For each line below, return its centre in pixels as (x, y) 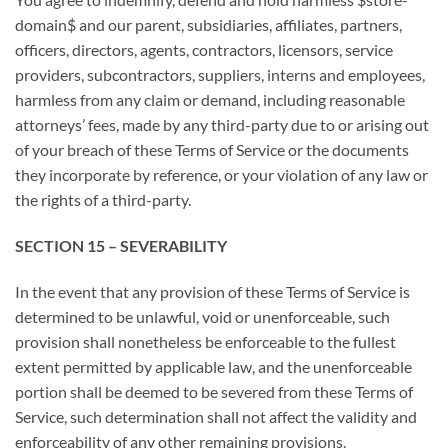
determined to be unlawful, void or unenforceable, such (202, 316)
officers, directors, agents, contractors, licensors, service (204, 50)
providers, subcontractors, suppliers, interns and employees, (220, 75)
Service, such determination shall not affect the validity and (216, 416)
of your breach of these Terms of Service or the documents (212, 150)
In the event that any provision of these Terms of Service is (212, 291)
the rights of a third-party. (103, 200)
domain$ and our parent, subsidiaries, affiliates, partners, (208, 25)
